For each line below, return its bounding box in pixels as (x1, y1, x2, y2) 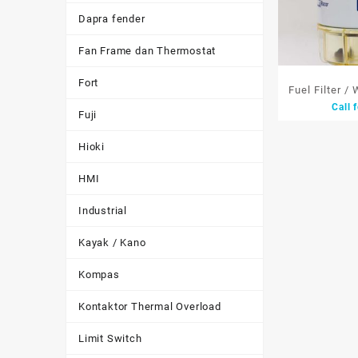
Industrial (78, 205, 127, 217)
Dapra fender (78, 13, 145, 25)
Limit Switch (78, 332, 142, 344)
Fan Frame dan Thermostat (78, 45, 217, 57)
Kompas (78, 268, 120, 280)
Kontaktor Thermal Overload (78, 300, 221, 312)
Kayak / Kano (78, 237, 146, 249)
